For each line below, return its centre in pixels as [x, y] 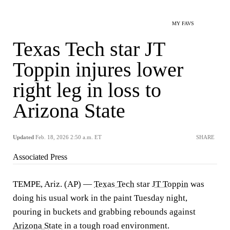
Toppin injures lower [98, 70]
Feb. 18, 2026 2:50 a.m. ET [69, 137]
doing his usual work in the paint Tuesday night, [100, 198]
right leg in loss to [87, 90]
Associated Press [40, 157]
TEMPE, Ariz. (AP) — [53, 184]
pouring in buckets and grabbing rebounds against [104, 212]
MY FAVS [183, 23]
